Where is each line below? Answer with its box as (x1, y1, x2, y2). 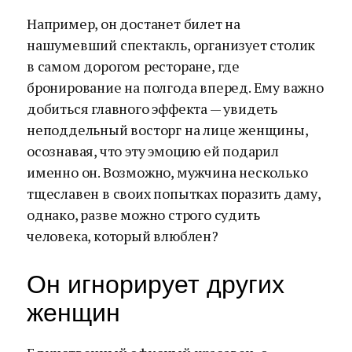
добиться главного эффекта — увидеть (27, 99, 277, 118)
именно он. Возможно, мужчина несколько (27, 163, 308, 181)
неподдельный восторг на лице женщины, (27, 120, 308, 139)
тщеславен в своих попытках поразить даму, (27, 184, 321, 203)
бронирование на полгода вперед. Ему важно (27, 78, 324, 97)
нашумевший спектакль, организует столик (27, 35, 316, 54)
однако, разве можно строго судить (27, 205, 260, 224)
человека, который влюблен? (27, 226, 218, 245)
